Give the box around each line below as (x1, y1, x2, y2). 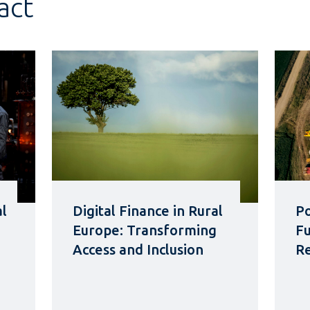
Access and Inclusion (72, 241, 203, 258)
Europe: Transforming (72, 222, 217, 239)
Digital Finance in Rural (72, 203, 223, 219)
